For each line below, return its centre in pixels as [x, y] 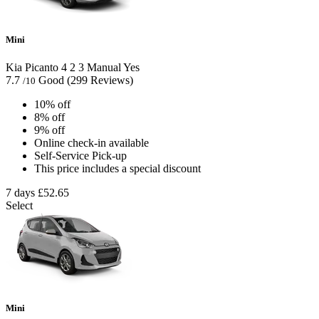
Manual [103, 68]
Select [19, 206]
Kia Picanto [32, 68]
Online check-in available [91, 143]
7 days [20, 193]
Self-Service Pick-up [80, 156]
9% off [49, 130]
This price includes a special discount [117, 169]
